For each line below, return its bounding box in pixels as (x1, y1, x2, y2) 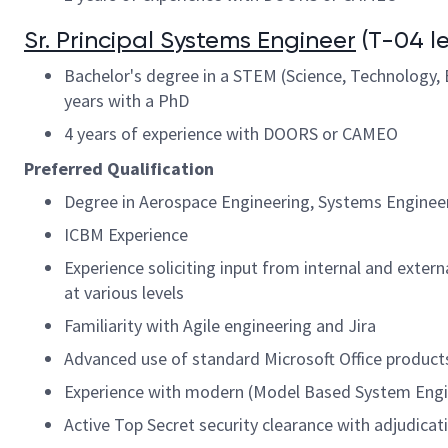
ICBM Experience (64, 223, 188, 246)
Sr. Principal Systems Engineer (24, 26, 356, 54)
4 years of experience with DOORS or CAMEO (64, 122, 398, 145)
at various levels (64, 281, 184, 304)
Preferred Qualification (24, 157, 214, 180)
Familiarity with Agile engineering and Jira (64, 314, 376, 337)
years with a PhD (64, 89, 189, 112)
